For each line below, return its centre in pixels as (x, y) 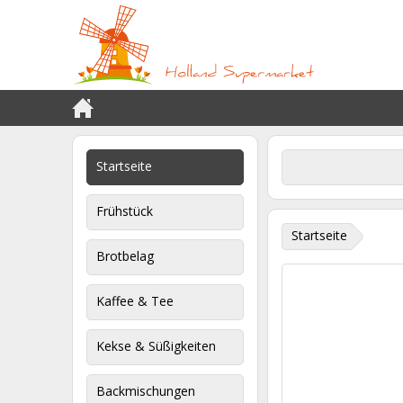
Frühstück (125, 211)
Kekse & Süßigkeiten (156, 346)
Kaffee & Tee (135, 301)
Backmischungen (146, 391)
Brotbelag (125, 256)
